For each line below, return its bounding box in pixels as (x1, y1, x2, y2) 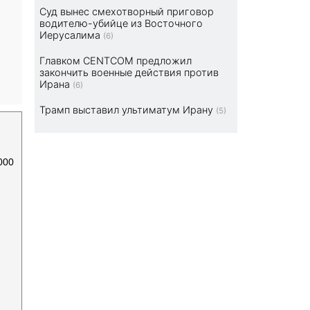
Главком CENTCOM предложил (39, 55, 192, 67)
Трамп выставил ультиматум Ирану (39, 104, 214, 116)
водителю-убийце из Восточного (39, 17, 203, 30)
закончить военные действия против (39, 66, 219, 79)
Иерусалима (39, 29, 101, 42)
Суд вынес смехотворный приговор (39, 6, 215, 18)
